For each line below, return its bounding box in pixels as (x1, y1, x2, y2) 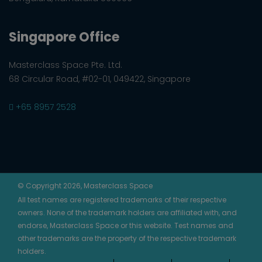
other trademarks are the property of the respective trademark (18, 233, 236, 243)
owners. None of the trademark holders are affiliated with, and (18, 207, 237, 218)
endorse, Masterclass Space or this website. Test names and (18, 220, 233, 230)
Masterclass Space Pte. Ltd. (9, 58, 122, 71)
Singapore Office (9, 27, 119, 46)
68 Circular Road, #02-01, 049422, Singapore (9, 73, 191, 85)
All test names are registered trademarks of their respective (18, 194, 226, 205)
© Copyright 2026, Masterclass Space (18, 180, 153, 191)
